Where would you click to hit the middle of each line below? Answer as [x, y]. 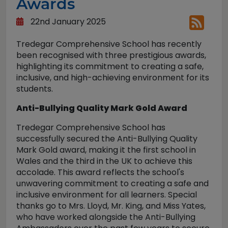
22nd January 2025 [67, 22]
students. [35, 89]
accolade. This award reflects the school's [100, 172]
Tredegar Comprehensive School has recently [109, 44]
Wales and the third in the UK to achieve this [104, 161]
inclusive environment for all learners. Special [107, 195]
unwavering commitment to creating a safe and [112, 183]
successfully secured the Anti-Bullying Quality [107, 139]
